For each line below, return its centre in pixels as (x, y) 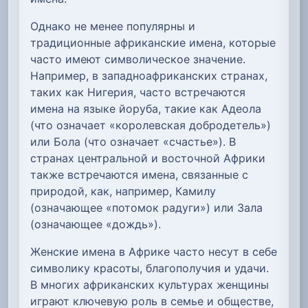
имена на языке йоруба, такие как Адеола (146, 108)
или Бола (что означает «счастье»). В (133, 141)
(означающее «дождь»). (96, 224)
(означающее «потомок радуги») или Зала (146, 207)
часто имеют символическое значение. (138, 59)
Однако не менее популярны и (113, 26)
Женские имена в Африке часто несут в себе (154, 251)
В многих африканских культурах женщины (150, 284)
